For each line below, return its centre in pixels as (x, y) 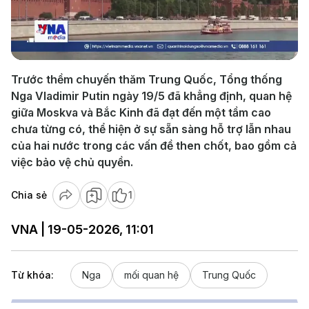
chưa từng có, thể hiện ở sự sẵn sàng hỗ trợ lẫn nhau (151, 129)
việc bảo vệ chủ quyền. (72, 162)
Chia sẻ (29, 195)
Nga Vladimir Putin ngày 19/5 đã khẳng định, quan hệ (151, 96)
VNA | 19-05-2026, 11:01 (82, 229)
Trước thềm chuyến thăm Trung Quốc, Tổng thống (147, 79)
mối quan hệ (151, 275)
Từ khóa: (32, 275)
